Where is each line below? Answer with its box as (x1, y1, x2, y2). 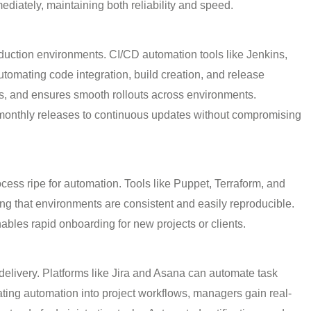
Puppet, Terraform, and (174, 178, 285, 190)
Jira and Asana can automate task (112, 267, 278, 279)
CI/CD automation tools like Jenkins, (109, 48, 287, 60)
